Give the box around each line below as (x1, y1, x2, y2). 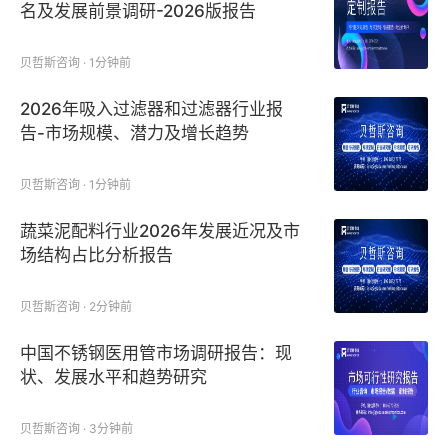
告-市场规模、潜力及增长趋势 (20, 123, 249, 143)
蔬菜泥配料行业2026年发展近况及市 (20, 221, 300, 241)
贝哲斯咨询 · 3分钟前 (20, 421, 133, 436)
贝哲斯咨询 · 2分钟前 (20, 299, 132, 314)
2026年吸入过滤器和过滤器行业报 (20, 99, 283, 119)
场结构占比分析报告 (20, 245, 173, 265)
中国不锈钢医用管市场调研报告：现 (20, 343, 292, 363)
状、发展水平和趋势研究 (20, 367, 207, 387)
